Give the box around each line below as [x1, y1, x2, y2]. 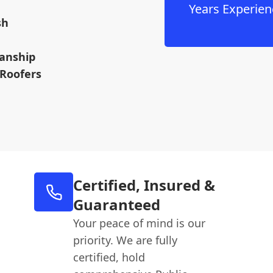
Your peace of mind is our [73, 216, 206, 230]
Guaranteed [73, 194, 161, 214]
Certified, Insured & [73, 175, 216, 195]
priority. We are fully [73, 233, 178, 247]
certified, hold [73, 250, 146, 264]
